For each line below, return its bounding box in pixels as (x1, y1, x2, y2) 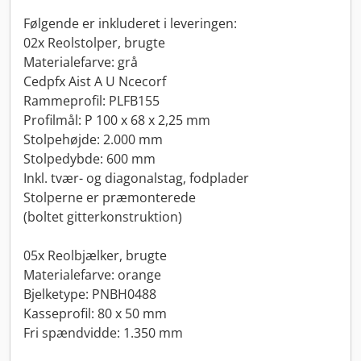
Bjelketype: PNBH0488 (23, 285, 156, 303)
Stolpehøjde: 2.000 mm (23, 131, 163, 148)
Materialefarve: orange (23, 266, 161, 284)
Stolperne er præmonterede (23, 189, 196, 206)
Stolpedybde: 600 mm (23, 150, 156, 168)
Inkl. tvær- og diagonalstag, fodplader (23, 169, 249, 187)
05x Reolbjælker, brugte (23, 247, 167, 264)
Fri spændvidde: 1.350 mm (23, 324, 183, 342)
